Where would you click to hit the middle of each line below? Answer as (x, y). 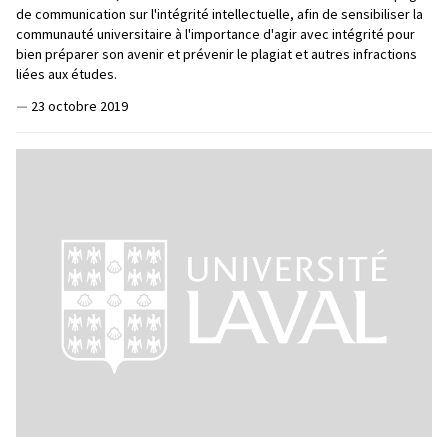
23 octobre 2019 (79, 105)
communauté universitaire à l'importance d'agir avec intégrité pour (215, 33)
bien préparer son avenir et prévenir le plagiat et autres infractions (216, 53)
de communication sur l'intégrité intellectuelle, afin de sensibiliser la (219, 13)
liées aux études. (66, 73)
